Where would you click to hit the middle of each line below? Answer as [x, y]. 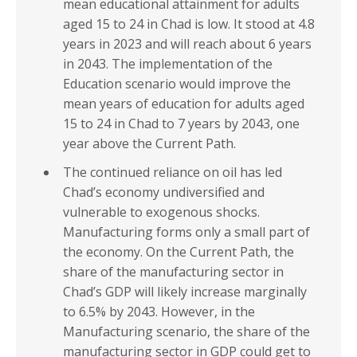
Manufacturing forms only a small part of [186, 232]
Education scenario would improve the [177, 84]
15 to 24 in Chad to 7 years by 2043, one [181, 124]
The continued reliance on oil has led [173, 173]
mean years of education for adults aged [184, 104]
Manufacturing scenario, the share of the [186, 332]
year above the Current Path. [149, 144]
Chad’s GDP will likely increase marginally [185, 292]
